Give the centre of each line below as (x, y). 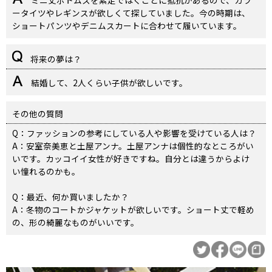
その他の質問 (38, 114)
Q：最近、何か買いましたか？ (70, 197)
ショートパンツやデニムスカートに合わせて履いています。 (127, 26)
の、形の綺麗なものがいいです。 (76, 223)
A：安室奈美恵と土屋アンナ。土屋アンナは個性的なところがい (133, 146)
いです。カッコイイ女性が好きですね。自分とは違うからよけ (131, 159)
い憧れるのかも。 (46, 172)
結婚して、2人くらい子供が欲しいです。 (108, 83)
